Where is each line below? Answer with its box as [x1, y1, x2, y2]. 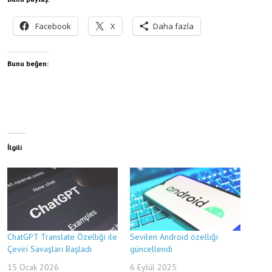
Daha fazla [153, 20, 194, 32]
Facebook [35, 20, 71, 32]
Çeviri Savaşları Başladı [7, 243, 92, 254]
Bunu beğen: [7, 58, 49, 68]
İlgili [7, 142, 22, 152]
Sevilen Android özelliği [130, 231, 218, 242]
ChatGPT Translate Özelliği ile [7, 231, 117, 242]
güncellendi [130, 243, 172, 254]
